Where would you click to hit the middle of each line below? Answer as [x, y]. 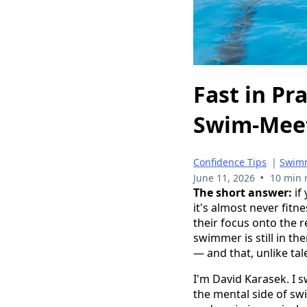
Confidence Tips [230, 162]
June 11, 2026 [224, 178]
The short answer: [243, 193]
